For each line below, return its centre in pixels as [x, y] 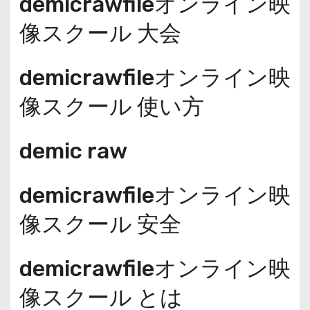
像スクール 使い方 [111, 106]
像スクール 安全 [100, 224]
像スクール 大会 [100, 33]
